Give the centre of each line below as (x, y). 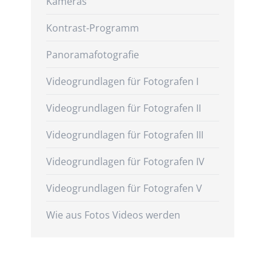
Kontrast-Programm (92, 28)
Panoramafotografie (92, 55)
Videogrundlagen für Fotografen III (124, 135)
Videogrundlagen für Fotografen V (124, 188)
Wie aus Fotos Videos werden (113, 215)
